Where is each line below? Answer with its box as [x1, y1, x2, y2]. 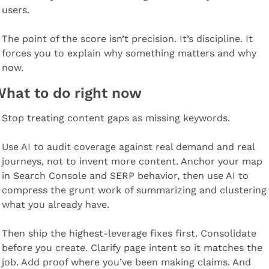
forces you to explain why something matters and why [1, 47, 256, 59]
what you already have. [1, 198, 109, 210]
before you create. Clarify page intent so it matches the [1, 241, 262, 253]
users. [1, 4, 29, 16]
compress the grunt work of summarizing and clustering [1, 184, 267, 196]
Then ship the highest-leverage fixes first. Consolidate [1, 227, 256, 239]
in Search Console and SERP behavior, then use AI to [1, 169, 249, 181]
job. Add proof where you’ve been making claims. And [1, 256, 251, 268]
